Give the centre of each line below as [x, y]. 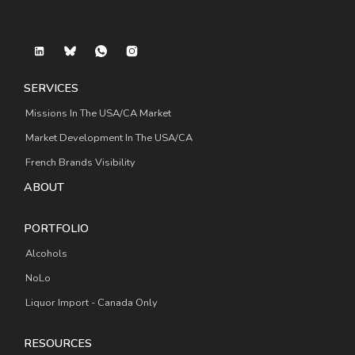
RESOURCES [58, 343]
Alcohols [46, 253]
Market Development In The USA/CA [109, 138]
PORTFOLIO [56, 228]
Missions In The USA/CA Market [98, 114]
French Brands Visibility [80, 162]
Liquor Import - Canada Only [92, 302]
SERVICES [51, 88]
